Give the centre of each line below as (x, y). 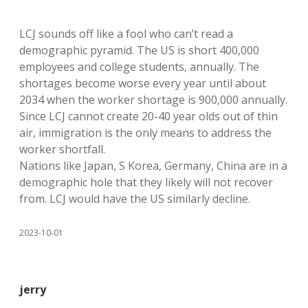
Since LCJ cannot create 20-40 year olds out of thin (148, 116)
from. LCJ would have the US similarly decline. (135, 199)
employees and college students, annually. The (139, 67)
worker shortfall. (62, 149)
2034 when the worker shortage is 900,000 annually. (153, 100)
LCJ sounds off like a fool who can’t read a (126, 34)
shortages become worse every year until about (143, 83)
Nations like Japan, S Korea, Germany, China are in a (153, 166)
